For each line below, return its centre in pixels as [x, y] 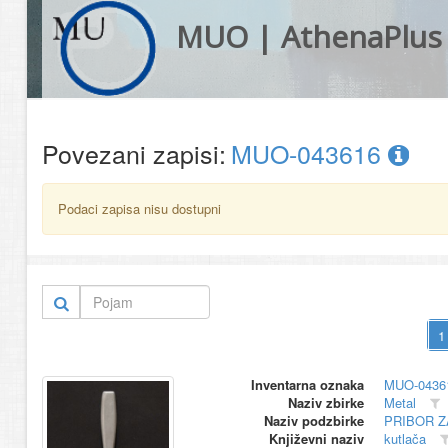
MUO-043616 [309, 153]
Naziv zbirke [325, 402]
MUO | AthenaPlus [308, 36]
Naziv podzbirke [313, 420]
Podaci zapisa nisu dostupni [139, 208]
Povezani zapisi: [134, 153]
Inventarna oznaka [307, 384]
